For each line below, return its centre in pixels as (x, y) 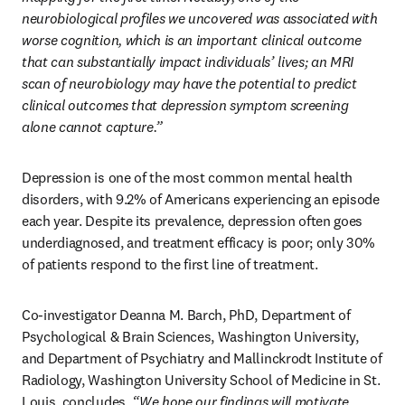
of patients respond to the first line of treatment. (170, 264)
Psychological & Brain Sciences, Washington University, (190, 336)
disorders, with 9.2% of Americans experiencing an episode (201, 199)
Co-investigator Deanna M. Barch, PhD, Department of (186, 315)
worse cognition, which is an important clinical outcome (192, 40)
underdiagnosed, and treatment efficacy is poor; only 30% (199, 242)
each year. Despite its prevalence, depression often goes (193, 221)
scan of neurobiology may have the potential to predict (189, 83)
